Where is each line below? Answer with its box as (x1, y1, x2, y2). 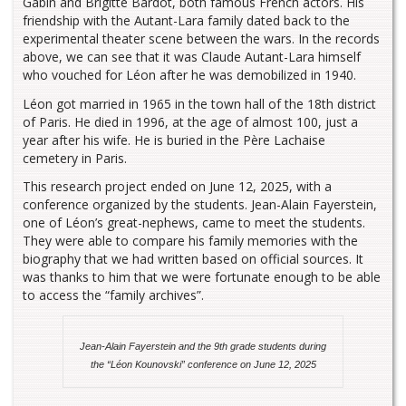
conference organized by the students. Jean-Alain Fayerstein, (23, 196, 377, 214)
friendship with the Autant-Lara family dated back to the (23, 11, 350, 29)
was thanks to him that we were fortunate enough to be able (23, 268, 381, 286)
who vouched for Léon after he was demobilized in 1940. (23, 65, 356, 83)
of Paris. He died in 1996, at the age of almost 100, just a (23, 112, 358, 130)
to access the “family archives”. (23, 286, 204, 304)
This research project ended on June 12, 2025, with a (23, 178, 332, 196)
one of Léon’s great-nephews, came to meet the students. (23, 214, 365, 232)
